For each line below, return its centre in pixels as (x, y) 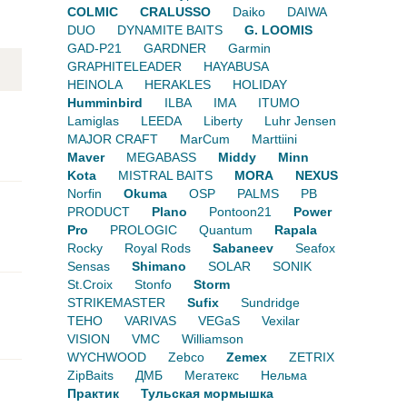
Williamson (212, 339)
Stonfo (153, 285)
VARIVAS (150, 321)
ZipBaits (90, 376)
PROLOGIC (143, 230)
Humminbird (104, 103)
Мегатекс (211, 376)
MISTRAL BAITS (165, 176)
